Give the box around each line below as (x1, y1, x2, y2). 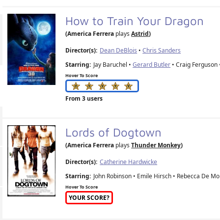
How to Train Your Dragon (65, 13, 208, 27)
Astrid (131, 29, 149, 38)
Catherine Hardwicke (100, 157, 158, 166)
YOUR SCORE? (69, 193, 110, 202)
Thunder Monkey (131, 140, 181, 149)
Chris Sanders (142, 46, 181, 55)
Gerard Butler (133, 60, 171, 69)
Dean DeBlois (100, 46, 137, 55)
